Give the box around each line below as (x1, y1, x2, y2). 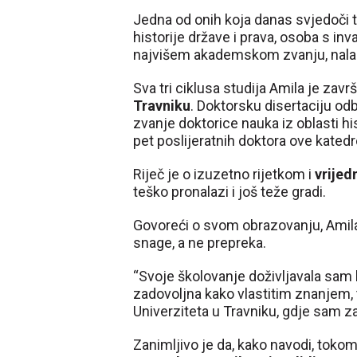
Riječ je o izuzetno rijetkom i (133, 166, 312, 182)
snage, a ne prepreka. (133, 234, 266, 251)
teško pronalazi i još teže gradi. (133, 183, 326, 200)
